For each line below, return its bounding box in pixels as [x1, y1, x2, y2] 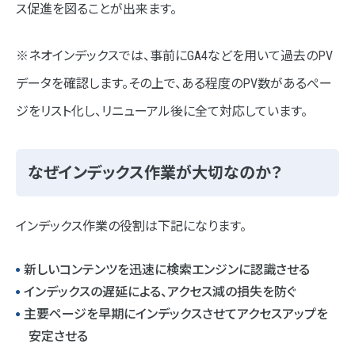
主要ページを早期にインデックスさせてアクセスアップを [24, 306, 328, 322]
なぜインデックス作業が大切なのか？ [28, 162, 282, 182]
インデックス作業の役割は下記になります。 [16, 218, 246, 234]
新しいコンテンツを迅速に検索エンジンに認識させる [24, 261, 310, 277]
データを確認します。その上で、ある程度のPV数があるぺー [16, 75, 332, 91]
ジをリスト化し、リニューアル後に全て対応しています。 [16, 103, 307, 119]
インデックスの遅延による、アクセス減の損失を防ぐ [24, 284, 296, 300]
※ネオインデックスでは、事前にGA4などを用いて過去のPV [16, 48, 333, 63]
